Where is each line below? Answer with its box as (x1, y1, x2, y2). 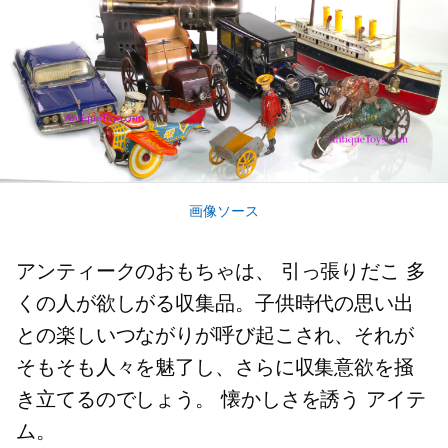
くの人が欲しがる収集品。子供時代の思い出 (16, 291, 414, 314)
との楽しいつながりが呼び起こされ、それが (16, 323, 414, 346)
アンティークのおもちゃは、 (16, 259, 281, 282)
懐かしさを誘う (220, 387, 361, 410)
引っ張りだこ (280, 259, 401, 282)
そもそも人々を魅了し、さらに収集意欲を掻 (16, 355, 414, 378)
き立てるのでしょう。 (16, 387, 221, 410)
